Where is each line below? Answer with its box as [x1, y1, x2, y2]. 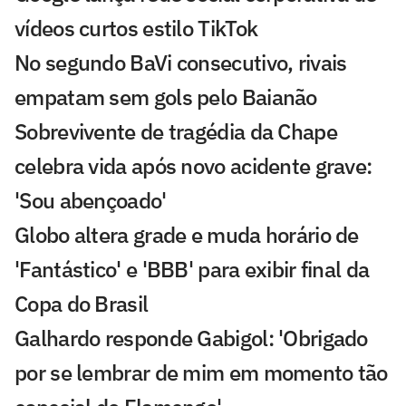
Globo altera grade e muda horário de [14, 219, 359, 249]
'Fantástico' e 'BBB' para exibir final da [14, 254, 370, 284]
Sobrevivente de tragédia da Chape [14, 116, 337, 146]
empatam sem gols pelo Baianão [14, 82, 317, 111]
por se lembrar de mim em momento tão [14, 357, 388, 387]
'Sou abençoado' [14, 185, 167, 215]
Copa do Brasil [14, 288, 149, 318]
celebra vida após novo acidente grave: [14, 150, 372, 180]
